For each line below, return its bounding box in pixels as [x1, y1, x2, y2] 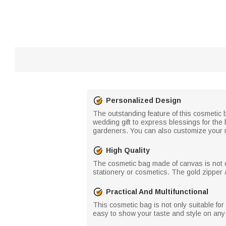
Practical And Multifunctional [106, 187, 208, 196]
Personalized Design [106, 96, 181, 104]
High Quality [106, 146, 150, 154]
